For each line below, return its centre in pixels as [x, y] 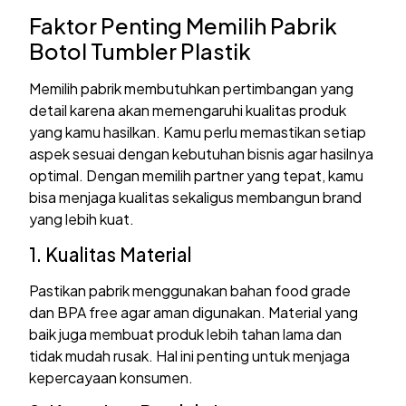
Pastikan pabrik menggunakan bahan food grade [190, 290]
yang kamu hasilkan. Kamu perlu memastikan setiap [198, 132]
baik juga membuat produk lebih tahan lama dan [186, 333]
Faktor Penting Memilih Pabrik [184, 26]
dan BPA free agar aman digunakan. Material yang [194, 312]
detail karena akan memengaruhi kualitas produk [188, 111]
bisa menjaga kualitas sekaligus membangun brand [196, 198]
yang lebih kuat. [82, 219]
